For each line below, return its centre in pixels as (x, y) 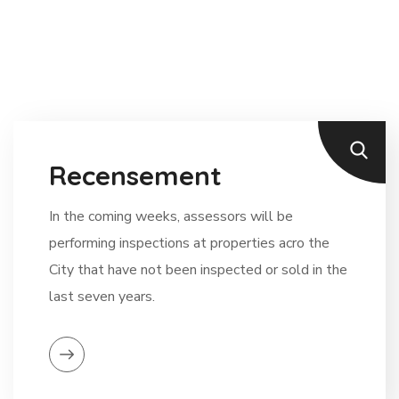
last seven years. (102, 297)
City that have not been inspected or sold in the (198, 270)
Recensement (135, 175)
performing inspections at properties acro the (189, 243)
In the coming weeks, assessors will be (171, 216)
